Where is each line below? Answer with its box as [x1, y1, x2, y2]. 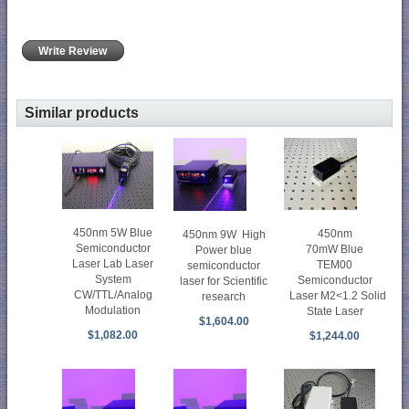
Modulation [85, 303, 142, 317]
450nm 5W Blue [73, 225, 153, 239]
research [202, 289, 246, 303]
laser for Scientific [180, 274, 268, 288]
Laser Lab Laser [72, 257, 154, 270]
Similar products [25, 104, 139, 121]
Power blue [195, 243, 253, 257]
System [94, 272, 131, 286]
